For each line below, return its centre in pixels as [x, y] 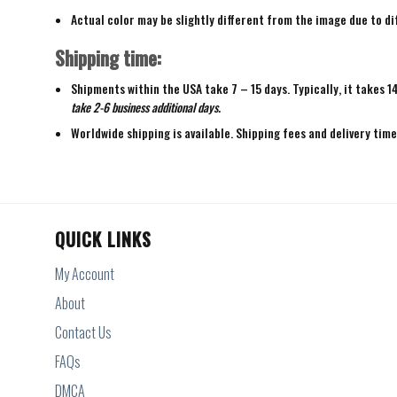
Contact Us [83, 333]
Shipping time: [108, 57]
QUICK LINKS [103, 240]
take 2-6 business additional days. [145, 107]
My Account [85, 274]
